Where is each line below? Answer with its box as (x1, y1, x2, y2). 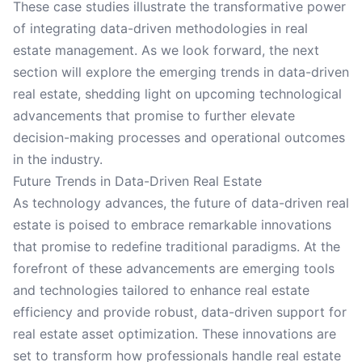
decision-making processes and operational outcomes (13, 129, 345, 145)
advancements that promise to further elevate (13, 107, 295, 124)
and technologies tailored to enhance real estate (13, 282, 309, 298)
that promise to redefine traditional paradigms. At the (13, 238, 340, 255)
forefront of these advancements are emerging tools (13, 260, 335, 276)
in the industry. (13, 151, 103, 167)
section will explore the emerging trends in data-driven (13, 64, 349, 80)
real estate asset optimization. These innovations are (13, 326, 336, 342)
